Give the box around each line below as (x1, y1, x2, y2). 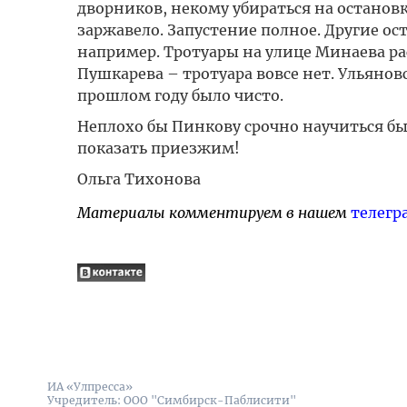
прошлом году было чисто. (76, 86, 283, 104)
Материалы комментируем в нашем (76, 203, 351, 222)
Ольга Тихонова (76, 170, 201, 188)
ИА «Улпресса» (47, 380, 133, 393)
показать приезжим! (76, 139, 240, 157)
